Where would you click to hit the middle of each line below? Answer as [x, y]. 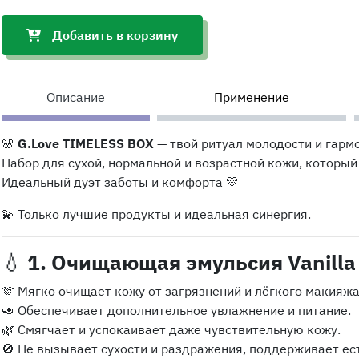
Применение [252, 97]
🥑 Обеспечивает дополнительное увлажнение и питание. [176, 310]
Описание [76, 97]
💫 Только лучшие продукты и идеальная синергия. [156, 214]
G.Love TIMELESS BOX [86, 143]
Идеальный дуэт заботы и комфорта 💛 [120, 182]
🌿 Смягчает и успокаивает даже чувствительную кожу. [171, 329]
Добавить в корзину [115, 35]
